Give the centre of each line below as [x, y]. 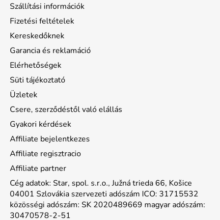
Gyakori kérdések [41, 124]
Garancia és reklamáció [50, 51]
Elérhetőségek [36, 66]
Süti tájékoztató [38, 80]
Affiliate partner [38, 169]
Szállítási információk [47, 7]
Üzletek [24, 95]
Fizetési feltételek [42, 21]
